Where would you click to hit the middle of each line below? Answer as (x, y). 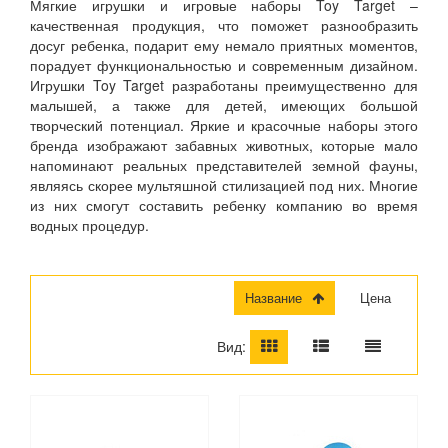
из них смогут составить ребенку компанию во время (224, 204)
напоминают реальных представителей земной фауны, (224, 164)
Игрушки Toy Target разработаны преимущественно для (224, 84)
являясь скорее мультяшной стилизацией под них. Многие (224, 184)
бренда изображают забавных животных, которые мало (224, 144)
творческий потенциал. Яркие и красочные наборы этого (224, 124)
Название (278, 297)
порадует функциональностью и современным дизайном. (224, 64)
